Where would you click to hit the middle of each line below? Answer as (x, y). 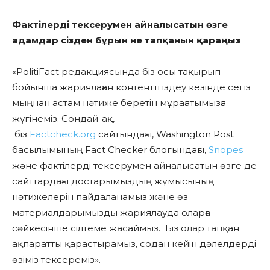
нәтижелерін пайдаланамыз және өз (100, 197)
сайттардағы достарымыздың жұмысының (113, 181)
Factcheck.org (63, 134)
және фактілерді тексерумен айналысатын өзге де (134, 166)
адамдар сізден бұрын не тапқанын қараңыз (127, 40)
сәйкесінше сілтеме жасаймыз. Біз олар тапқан (126, 228)
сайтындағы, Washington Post (165, 134)
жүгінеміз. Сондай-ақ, (63, 119)
